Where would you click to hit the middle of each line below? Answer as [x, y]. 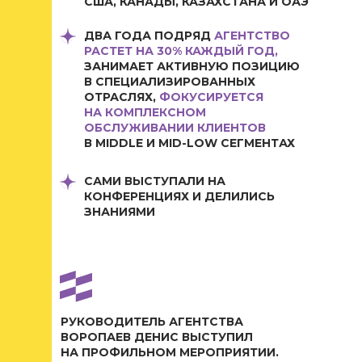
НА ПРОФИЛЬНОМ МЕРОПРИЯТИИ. [170, 352]
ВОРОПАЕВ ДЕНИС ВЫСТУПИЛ [157, 337]
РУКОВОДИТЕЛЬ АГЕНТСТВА [152, 322]
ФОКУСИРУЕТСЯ [211, 97]
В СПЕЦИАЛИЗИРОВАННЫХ [170, 82]
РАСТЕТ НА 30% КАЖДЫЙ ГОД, [181, 51]
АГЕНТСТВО [252, 36]
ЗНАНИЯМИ [120, 212]
